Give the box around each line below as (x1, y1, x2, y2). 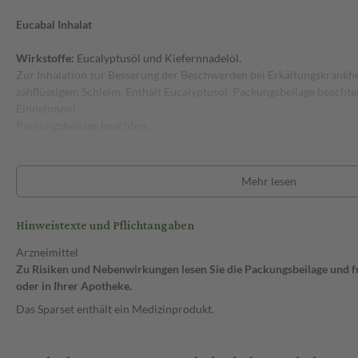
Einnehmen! (16, 101, 76, 116)
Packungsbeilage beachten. (16, 118, 149, 133)
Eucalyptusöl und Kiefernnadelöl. (74, 51, 241, 66)
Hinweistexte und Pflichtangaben (16, 214, 194, 238)
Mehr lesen (241, 174, 296, 189)
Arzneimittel (16, 245, 78, 260)
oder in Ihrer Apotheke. (16, 279, 132, 293)
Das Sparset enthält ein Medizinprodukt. (16, 302, 214, 316)
